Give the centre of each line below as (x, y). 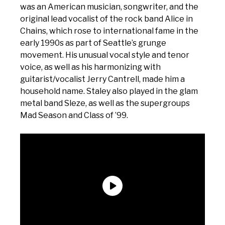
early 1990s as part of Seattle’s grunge (93, 43)
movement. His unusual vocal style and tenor (105, 55)
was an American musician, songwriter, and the (109, 7)
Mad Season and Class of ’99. (74, 115)
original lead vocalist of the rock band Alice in (106, 19)
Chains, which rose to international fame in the (109, 31)
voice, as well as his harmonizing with (90, 67)
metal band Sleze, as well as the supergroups (105, 103)
